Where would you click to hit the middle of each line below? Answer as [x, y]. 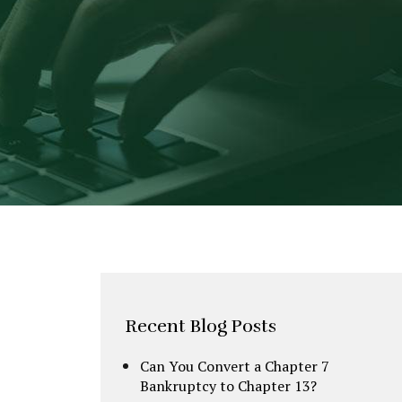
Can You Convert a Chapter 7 [235, 367]
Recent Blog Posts [201, 327]
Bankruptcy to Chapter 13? [228, 386]
